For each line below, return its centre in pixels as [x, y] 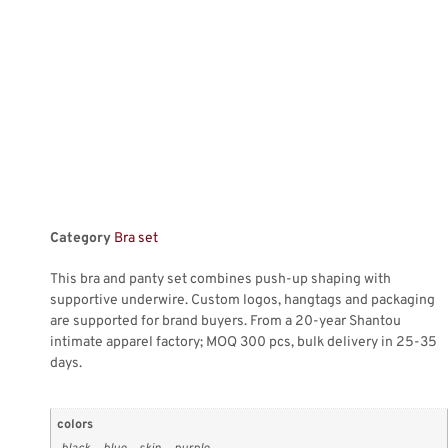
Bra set [136, 238]
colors [75, 424]
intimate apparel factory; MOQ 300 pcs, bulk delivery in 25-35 [243, 342]
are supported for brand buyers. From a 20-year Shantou [225, 321]
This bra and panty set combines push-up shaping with [220, 279]
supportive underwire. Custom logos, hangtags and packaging [242, 300]
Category [80, 238]
